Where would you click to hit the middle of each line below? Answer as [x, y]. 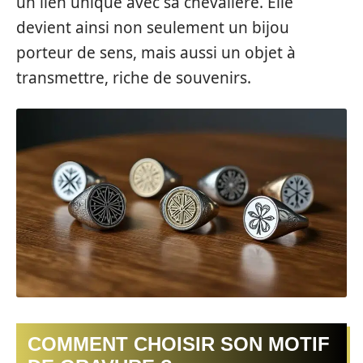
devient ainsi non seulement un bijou [153, 27]
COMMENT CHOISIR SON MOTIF [179, 344]
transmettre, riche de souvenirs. [134, 77]
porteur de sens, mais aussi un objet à [156, 52]
